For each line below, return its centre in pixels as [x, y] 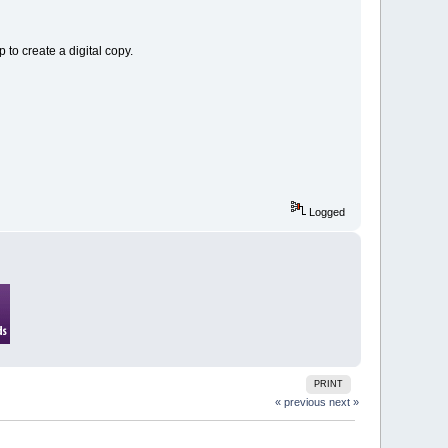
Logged [325, 211]
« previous [300, 402]
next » [343, 402]
